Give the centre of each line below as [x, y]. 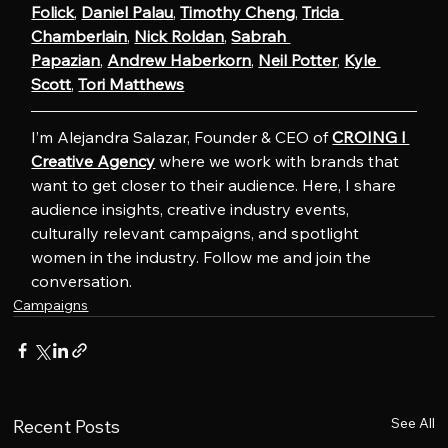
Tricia [323, 12]
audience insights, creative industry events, [192, 209]
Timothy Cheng [238, 12]
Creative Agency [93, 161]
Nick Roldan [179, 36]
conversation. [82, 281]
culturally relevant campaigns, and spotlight [197, 233]
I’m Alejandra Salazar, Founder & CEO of [182, 137]
